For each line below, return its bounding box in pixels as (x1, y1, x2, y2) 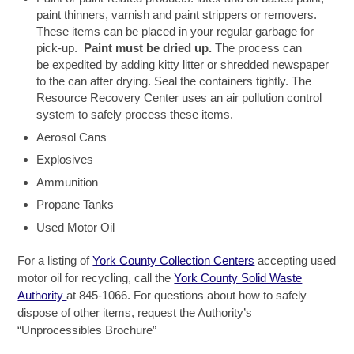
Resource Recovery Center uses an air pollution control (36, 91, 322, 105)
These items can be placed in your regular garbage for (36, 24, 314, 39)
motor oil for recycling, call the (17, 270, 175, 284)
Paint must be (84, 41, 160, 55)
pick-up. (36, 41, 85, 55)
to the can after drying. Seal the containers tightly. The (36, 74, 312, 88)
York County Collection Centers (92, 253, 255, 267)
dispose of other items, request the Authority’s (17, 305, 253, 319)
